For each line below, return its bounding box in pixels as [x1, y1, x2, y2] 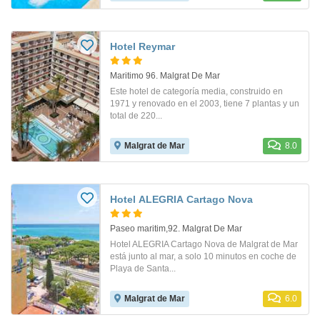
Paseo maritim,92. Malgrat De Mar [110, 223, 242, 234]
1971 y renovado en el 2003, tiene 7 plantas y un [110, 98, 299, 109]
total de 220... [110, 110, 162, 121]
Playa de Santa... [110, 263, 176, 274]
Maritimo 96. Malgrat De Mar [110, 70, 220, 81]
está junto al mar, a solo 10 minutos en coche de [110, 251, 296, 261]
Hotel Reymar [110, 40, 175, 52]
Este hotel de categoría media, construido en [110, 86, 283, 96]
